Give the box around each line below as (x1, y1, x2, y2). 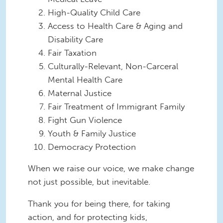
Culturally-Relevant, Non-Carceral (48, 61, 178, 71)
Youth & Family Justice (48, 128, 136, 138)
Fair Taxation (48, 47, 99, 58)
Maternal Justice (48, 88, 111, 98)
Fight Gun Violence (48, 114, 122, 125)
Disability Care (48, 34, 103, 44)
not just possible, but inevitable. (28, 177, 150, 187)
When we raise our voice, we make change (28, 163, 194, 174)
